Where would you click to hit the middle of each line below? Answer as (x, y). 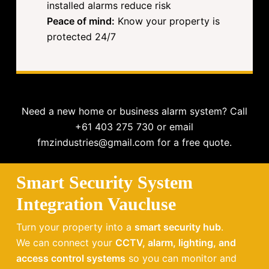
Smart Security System (104, 182)
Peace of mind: (81, 21)
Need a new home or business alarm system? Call (134, 111)
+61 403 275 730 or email (134, 126)
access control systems (71, 258)
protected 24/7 (82, 37)
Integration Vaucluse (96, 204)
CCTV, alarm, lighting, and (175, 242)
